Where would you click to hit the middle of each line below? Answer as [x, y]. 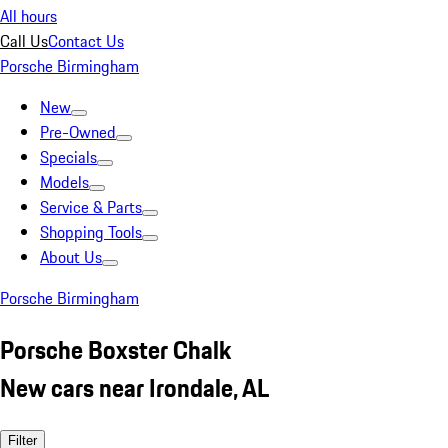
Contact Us [86, 41]
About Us [71, 257]
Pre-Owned [78, 132]
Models [64, 182]
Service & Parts [91, 207]
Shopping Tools [91, 232]
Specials [68, 157]
